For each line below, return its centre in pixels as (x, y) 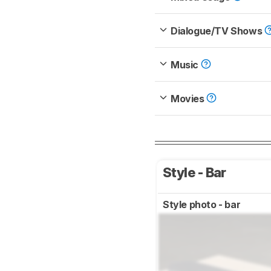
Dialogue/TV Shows (217, 31)
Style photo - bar (203, 205)
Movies (189, 99)
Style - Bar (196, 173)
